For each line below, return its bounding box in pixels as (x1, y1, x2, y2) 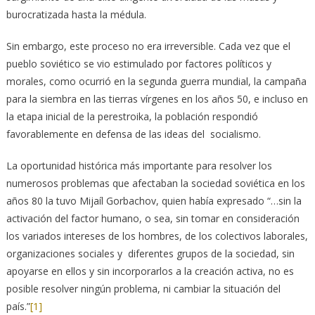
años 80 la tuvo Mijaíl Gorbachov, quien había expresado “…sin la (6, 193, 302, 207)
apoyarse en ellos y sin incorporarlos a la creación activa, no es (6, 264, 294, 278)
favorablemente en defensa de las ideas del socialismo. (6, 127, 261, 141)
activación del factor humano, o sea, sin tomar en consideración (6, 211, 300, 225)
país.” (6, 299, 30, 313)
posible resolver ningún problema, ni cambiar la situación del (6, 281, 281, 295)
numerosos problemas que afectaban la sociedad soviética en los (6, 176, 305, 190)
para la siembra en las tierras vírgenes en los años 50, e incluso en (6, 91, 308, 105)
